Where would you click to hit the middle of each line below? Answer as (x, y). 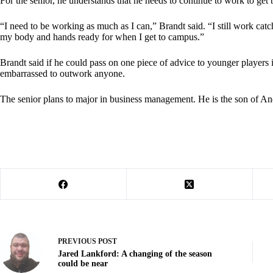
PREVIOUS (78, 241)
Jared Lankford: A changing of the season (135, 253)
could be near (83, 263)
